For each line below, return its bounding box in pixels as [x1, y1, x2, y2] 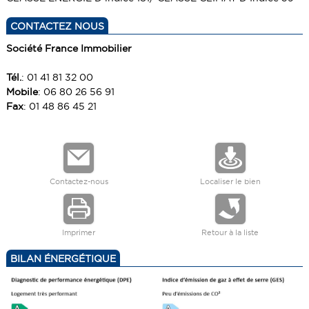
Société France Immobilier [6, 42, 132, 55]
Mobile [6, 86, 38, 99]
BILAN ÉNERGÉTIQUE [10, 252, 116, 265]
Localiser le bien [199, 176, 261, 186]
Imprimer [62, 227, 96, 237]
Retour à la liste [201, 227, 259, 237]
